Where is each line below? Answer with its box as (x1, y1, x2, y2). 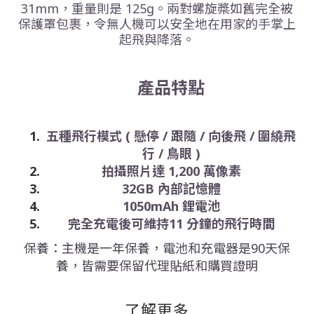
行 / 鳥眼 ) (142, 144, 200, 162)
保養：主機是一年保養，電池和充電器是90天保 (24, 239, 290, 257)
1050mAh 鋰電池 (122, 197, 220, 214)
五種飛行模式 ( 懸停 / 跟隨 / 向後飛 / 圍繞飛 (46, 127, 296, 144)
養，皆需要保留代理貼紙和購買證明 (56, 257, 258, 274)
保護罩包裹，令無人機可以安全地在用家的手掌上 (18, 15, 296, 32)
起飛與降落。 (119, 30, 195, 48)
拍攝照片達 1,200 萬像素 (101, 162, 241, 179)
